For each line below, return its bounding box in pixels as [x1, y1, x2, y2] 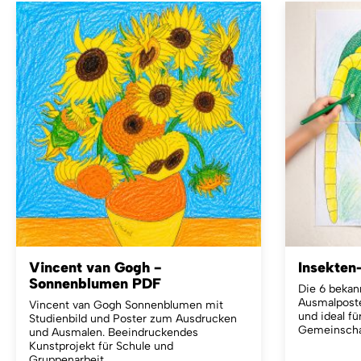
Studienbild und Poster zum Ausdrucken [29, 311, 237, 326]
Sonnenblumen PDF [29, 274, 161, 293]
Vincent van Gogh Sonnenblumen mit [29, 297, 223, 312]
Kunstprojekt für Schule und [29, 338, 173, 353]
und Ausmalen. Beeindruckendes [29, 325, 198, 339]
